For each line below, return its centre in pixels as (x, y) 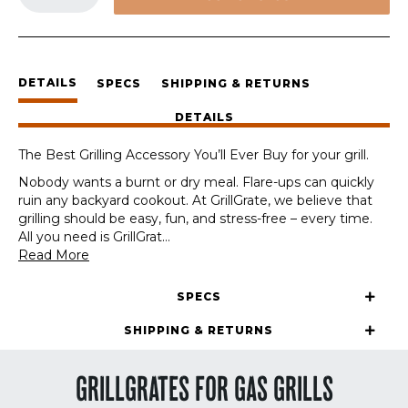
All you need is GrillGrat (90, 237)
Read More (54, 255)
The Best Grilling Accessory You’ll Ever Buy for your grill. (194, 155)
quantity (47, 32)
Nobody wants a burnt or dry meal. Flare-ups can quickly (196, 182)
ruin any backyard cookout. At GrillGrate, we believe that (195, 200)
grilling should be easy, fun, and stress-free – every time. (195, 219)
